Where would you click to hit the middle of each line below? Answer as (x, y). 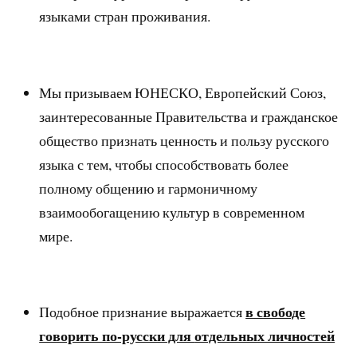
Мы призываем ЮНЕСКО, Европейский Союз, (183, 92)
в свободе (276, 312)
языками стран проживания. (125, 16)
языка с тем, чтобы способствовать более (164, 164)
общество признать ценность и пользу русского (184, 140)
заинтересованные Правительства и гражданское (189, 116)
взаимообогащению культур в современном (172, 212)
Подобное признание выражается (143, 312)
